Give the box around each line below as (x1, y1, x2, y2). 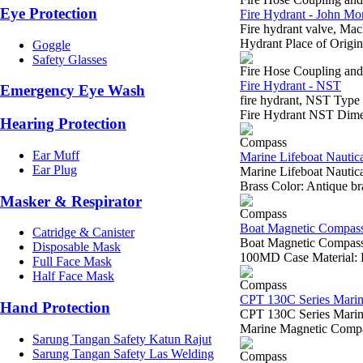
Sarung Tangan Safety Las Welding (32, 346, 214, 361)
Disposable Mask (32, 240, 121, 254)
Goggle (32, 37, 70, 52)
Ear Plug (32, 162, 77, 177)
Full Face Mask (32, 254, 112, 269)
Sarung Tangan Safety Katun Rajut (32, 331, 211, 346)
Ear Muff (32, 147, 79, 162)
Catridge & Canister (32, 225, 135, 240)
